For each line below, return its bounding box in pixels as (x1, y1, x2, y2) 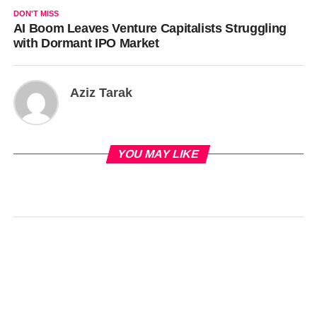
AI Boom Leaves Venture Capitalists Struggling (13, 21, 287, 35)
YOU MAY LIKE (116, 148, 201, 160)
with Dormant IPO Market (13, 36, 159, 50)
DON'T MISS (13, 9, 59, 18)
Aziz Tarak (69, 86, 132, 100)
